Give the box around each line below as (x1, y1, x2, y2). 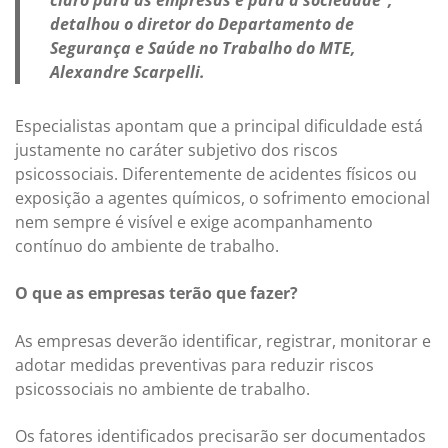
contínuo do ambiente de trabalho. (15, 235, 279, 258)
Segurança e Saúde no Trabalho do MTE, (50, 37, 356, 60)
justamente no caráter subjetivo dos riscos (15, 139, 338, 162)
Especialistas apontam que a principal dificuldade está (15, 115, 423, 138)
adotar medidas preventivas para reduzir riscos (15, 353, 374, 376)
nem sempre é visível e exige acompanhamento (15, 211, 373, 234)
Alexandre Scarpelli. (50, 61, 205, 84)
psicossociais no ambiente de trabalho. (15, 377, 310, 400)
